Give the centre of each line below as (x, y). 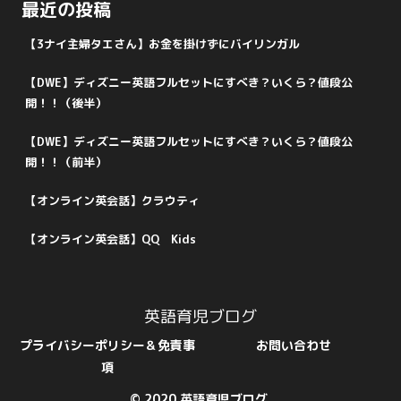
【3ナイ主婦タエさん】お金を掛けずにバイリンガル (162, 44)
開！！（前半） (66, 162)
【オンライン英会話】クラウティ (112, 201)
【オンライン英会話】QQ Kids (111, 239)
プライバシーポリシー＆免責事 (107, 346)
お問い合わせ (294, 346)
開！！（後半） (66, 103)
